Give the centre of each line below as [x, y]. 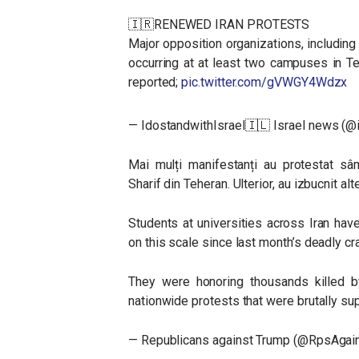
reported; [155, 82]
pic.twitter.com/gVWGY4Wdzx [264, 82]
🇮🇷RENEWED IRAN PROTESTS [219, 24]
